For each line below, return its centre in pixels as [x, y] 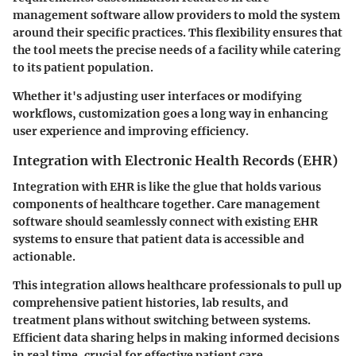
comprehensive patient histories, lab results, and [151, 302]
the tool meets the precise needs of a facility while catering [177, 50]
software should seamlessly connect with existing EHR [165, 221]
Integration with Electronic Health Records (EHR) [175, 161]
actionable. [44, 256]
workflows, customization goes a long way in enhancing [170, 114]
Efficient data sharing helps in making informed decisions [176, 337]
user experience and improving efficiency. [131, 132]
